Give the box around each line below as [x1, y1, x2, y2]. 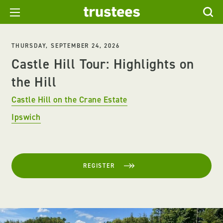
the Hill [11, 73, 57, 91]
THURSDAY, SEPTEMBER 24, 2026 [11, 42, 120, 50]
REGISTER [83, 162, 115, 170]
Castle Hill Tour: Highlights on [11, 55, 195, 73]
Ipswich [11, 111, 41, 122]
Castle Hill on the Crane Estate [11, 94, 127, 105]
